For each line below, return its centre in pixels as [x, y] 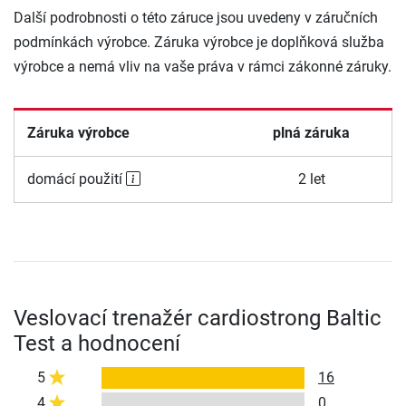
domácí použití [76, 179]
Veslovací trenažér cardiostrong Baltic [198, 318]
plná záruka [311, 132]
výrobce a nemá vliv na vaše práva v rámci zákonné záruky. [203, 66]
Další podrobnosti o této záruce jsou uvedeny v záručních [196, 17]
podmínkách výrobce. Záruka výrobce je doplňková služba [199, 42]
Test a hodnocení [97, 343]
